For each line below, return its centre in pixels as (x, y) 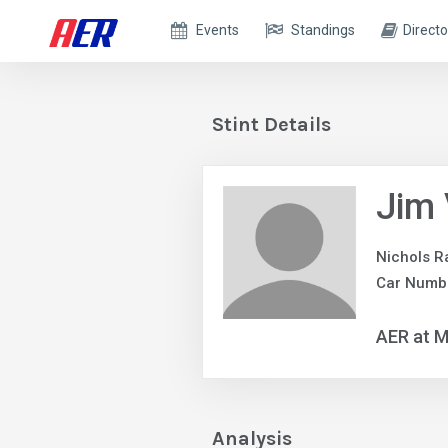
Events (218, 30)
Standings (323, 30)
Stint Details (271, 124)
